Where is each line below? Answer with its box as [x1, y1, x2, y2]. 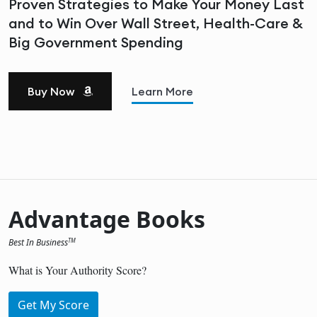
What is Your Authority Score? [8, 262, 146, 277]
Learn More [132, 83, 193, 98]
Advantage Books [8, 203, 205, 234]
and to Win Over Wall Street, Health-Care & [8, 13, 303, 32]
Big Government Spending [8, 33, 183, 51]
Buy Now [28, 83, 77, 98]
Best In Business [8, 236, 68, 248]
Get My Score [18, 296, 89, 313]
